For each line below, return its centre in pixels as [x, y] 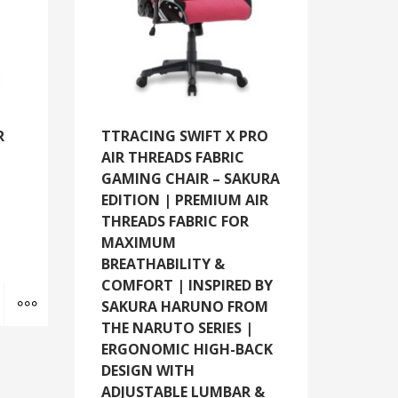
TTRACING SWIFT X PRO [184, 135]
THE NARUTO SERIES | [177, 327]
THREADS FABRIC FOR [175, 221]
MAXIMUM [138, 242]
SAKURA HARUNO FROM [184, 306]
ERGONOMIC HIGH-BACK [187, 349]
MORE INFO [77, 291]
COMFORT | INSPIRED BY [187, 285]
